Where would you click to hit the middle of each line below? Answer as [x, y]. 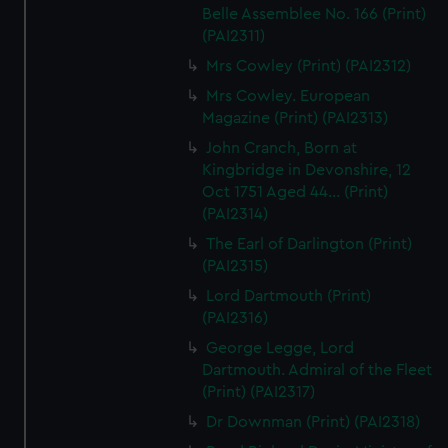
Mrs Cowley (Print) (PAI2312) [309, 66]
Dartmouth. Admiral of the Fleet [317, 370]
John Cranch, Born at [282, 148]
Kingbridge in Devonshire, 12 [307, 170]
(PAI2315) [235, 266]
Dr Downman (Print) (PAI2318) [313, 422]
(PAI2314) [235, 214]
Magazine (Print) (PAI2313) [295, 118]
